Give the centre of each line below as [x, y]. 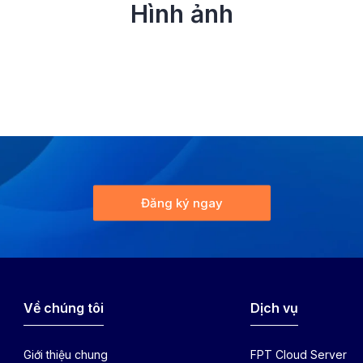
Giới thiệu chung [65, 354]
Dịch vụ [275, 307]
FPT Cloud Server [299, 354]
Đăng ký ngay [181, 203]
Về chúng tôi [63, 307]
